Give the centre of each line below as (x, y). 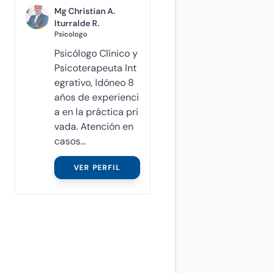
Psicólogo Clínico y (96, 53)
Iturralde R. (76, 23)
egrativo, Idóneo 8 (94, 82)
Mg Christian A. (84, 11)
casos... (70, 141)
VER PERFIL (97, 167)
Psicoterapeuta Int (95, 68)
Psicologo (70, 34)
